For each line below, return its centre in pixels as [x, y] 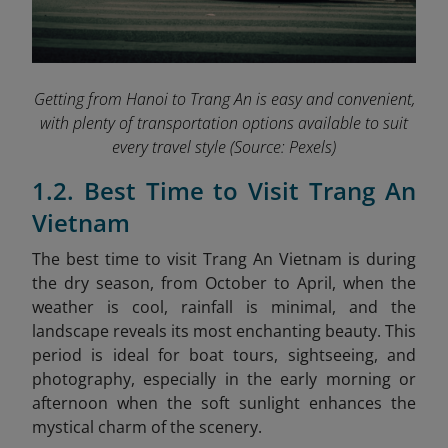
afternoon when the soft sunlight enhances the [224, 402]
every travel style [169, 146]
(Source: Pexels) [283, 146]
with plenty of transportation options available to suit [224, 122]
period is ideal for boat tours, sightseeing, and [224, 354]
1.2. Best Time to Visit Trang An [224, 190]
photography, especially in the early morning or [224, 378]
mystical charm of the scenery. [147, 426]
